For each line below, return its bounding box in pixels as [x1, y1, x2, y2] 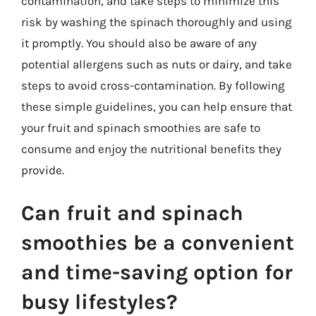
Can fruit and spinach [21, 200, 243, 226]
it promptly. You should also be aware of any [21, 35, 257, 50]
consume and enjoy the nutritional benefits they [21, 141, 281, 156]
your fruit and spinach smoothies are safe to [21, 120, 260, 135]
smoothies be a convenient [21, 230, 294, 255]
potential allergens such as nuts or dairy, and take [21, 56, 292, 71]
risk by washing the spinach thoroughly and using [21, 14, 292, 29]
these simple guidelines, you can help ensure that [21, 99, 292, 114]
